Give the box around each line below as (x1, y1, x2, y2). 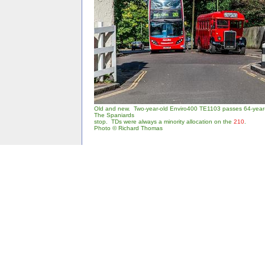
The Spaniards (94, 112, 134, 119)
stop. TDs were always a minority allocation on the (94, 118, 234, 125)
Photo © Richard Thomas (94, 125, 163, 132)
